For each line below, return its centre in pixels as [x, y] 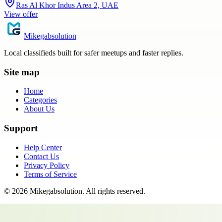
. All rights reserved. [114, 191]
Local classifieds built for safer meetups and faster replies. [94, 53]
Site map [22, 72]
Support [21, 128]
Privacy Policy [47, 165]
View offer [21, 14]
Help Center [43, 147]
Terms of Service [50, 174]
